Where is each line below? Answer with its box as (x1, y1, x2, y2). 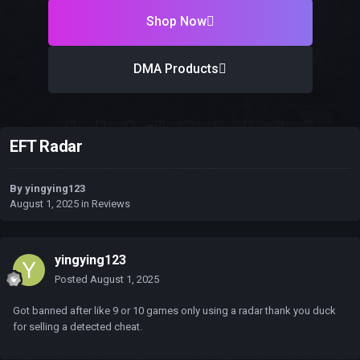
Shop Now (145, 14, 207, 30)
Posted (55, 273, 90, 286)
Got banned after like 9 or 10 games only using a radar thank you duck (13, 305, 336, 317)
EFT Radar (10, 137, 83, 157)
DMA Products (133, 61, 219, 77)
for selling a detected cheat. (13, 321, 142, 333)
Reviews (92, 198, 130, 211)
